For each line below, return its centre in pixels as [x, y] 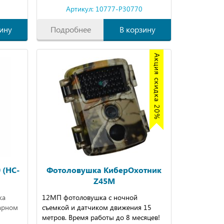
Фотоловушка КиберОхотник [104, 169]
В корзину [137, 29]
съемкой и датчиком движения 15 [97, 207]
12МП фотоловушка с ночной [90, 197]
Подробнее [70, 29]
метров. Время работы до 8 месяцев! [101, 217]
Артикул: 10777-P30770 [104, 8]
